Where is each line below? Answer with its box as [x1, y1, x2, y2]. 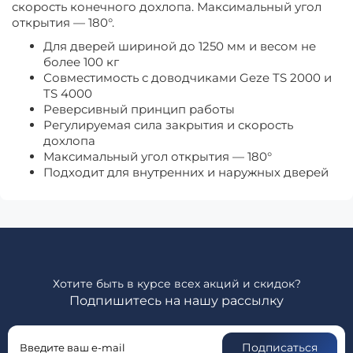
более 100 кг [43, 54, 119, 69]
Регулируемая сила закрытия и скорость [43, 117, 293, 132]
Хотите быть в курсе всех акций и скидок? [52, 277, 301, 291]
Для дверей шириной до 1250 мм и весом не [43, 39, 316, 54]
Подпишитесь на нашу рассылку [69, 293, 284, 308]
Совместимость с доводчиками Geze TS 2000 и [43, 70, 332, 85]
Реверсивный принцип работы [43, 102, 235, 117]
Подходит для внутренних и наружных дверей [43, 165, 329, 180]
